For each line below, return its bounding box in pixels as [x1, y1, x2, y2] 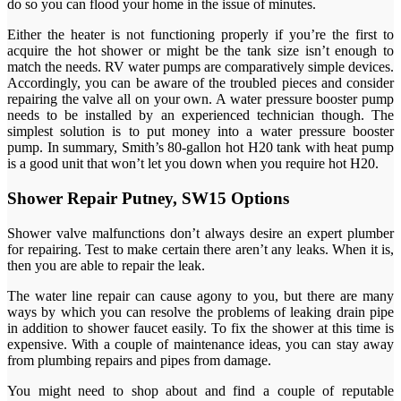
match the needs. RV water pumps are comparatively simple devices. [7, 59, 394, 75]
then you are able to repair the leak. [7, 257, 205, 273]
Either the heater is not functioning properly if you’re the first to [7, 27, 394, 43]
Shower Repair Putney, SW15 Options [7, 189, 289, 209]
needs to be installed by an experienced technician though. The [7, 107, 394, 124]
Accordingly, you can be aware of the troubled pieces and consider [7, 75, 394, 91]
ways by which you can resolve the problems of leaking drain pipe [7, 303, 394, 320]
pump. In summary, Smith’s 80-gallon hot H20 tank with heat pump [7, 140, 394, 156]
